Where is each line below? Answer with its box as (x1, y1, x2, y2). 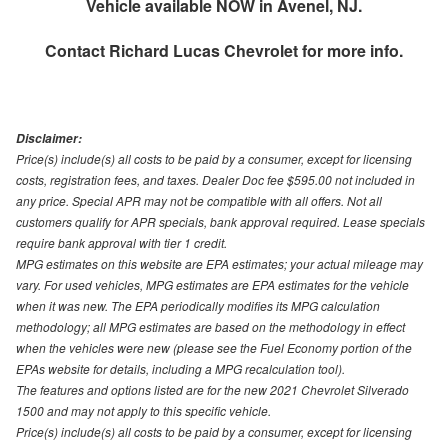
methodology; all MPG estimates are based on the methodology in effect (16, 318, 405, 336)
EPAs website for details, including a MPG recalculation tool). (16, 360, 345, 378)
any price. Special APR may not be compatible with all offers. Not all (16, 192, 382, 210)
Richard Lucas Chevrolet (109, 39, 298, 63)
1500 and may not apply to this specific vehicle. (16, 402, 271, 420)
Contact (45, 39, 109, 63)
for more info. (298, 39, 403, 63)
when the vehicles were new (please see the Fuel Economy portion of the (16, 339, 412, 357)
